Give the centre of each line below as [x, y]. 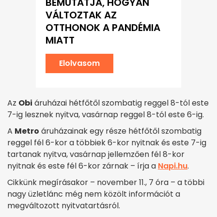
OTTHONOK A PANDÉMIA [103, 28]
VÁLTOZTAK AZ [81, 15]
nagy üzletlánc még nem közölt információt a [94, 194]
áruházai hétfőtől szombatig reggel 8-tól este [121, 103]
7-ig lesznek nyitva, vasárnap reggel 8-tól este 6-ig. [107, 115]
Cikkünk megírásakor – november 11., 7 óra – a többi [106, 183]
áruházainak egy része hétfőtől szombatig [120, 131]
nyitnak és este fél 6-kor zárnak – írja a [83, 166]
